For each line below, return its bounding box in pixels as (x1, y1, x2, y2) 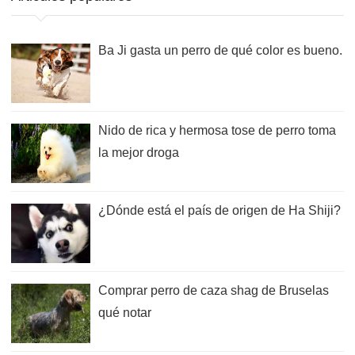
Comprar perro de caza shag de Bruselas (98, 283, 329, 297)
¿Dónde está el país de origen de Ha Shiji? (98, 203, 341, 217)
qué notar (98, 305, 151, 319)
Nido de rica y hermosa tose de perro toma (98, 123, 336, 137)
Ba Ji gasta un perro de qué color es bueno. (98, 43, 342, 57)
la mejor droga (98, 145, 179, 159)
